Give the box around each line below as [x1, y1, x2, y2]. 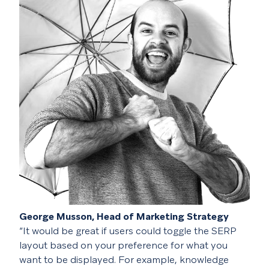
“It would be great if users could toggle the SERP [19, 224, 237, 237]
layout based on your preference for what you [19, 238, 228, 252]
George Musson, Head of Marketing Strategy [19, 210, 229, 223]
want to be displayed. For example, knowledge [19, 253, 229, 266]
